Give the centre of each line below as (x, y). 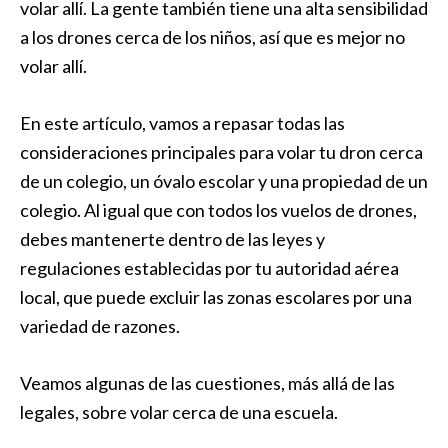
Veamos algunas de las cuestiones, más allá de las (207, 383)
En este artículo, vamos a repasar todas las (182, 123)
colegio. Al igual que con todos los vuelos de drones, (218, 210)
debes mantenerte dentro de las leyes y (172, 239)
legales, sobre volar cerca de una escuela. (179, 412)
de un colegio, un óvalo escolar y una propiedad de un (224, 181)
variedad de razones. (100, 326)
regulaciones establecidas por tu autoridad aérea (209, 268)
